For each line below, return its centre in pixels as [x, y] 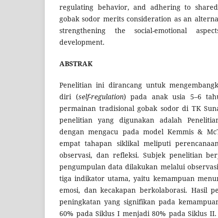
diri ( [69, 97]
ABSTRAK [76, 63]
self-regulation [101, 97]
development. [82, 42]
